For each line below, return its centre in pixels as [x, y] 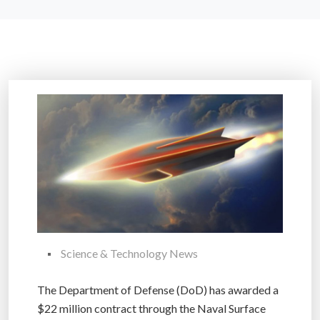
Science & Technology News [129, 253]
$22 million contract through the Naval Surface [151, 308]
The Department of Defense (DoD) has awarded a [158, 289]
